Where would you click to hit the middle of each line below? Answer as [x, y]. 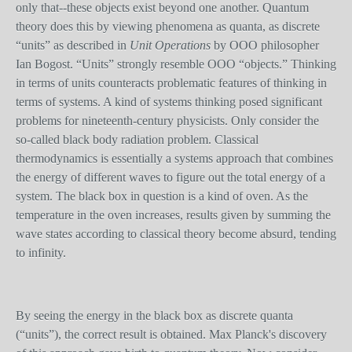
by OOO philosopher [265, 45]
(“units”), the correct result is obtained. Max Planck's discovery [171, 334]
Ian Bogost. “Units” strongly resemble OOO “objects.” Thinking [176, 64]
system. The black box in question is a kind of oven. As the [162, 196]
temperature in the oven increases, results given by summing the [173, 215]
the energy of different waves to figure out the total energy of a [170, 177]
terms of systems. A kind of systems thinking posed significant [169, 102]
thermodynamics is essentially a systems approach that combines [174, 158]
